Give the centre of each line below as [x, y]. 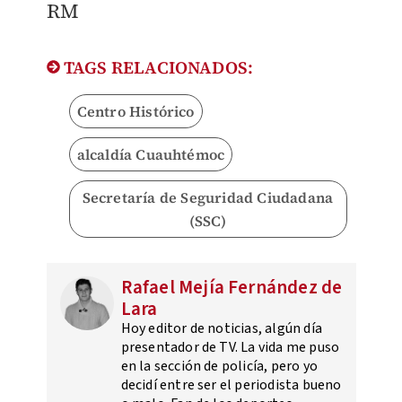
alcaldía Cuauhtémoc [151, 155]
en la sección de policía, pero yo [219, 367]
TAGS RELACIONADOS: [157, 68]
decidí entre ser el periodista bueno [231, 385]
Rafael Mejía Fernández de [232, 288]
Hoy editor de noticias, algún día [222, 329]
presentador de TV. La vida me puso [230, 348]
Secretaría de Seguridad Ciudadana [208, 198]
